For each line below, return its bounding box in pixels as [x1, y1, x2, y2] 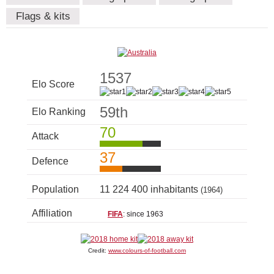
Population [32, 184, 79, 195]
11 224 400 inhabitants [100, 184, 201, 195]
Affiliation [32, 208, 72, 219]
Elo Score [32, 79, 75, 90]
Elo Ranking [32, 106, 86, 117]
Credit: [88, 247, 108, 254]
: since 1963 [123, 210, 163, 219]
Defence [32, 156, 68, 167]
